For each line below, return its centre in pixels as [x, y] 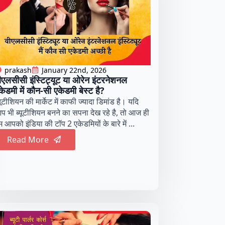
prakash [18, 70]
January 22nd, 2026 [74, 70]
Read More [28, 139]
